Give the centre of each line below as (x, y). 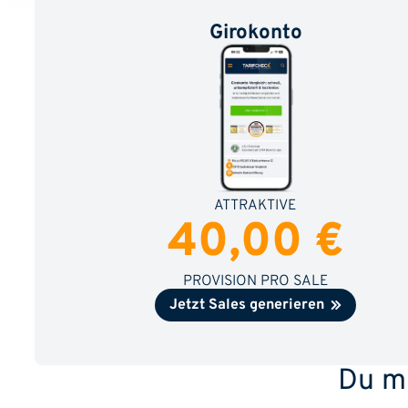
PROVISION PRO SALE (255, 281)
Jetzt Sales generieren (249, 305)
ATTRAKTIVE (256, 206)
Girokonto (255, 34)
